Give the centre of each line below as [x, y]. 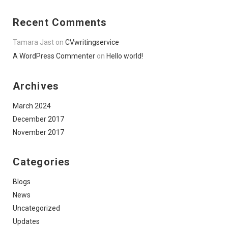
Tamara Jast [33, 42]
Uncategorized [36, 208]
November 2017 [38, 132]
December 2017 [38, 119]
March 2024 [32, 106]
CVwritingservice [92, 42]
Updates [26, 221]
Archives [36, 86]
